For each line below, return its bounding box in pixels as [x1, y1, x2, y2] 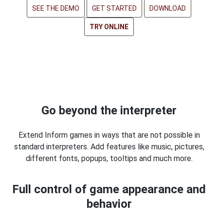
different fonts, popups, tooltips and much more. [25, 154, 193, 163]
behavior [86, 197, 132, 211]
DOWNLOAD [149, 4, 186, 12]
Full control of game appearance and [12, 182, 206, 196]
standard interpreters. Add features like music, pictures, [14, 142, 204, 151]
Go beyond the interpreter [41, 104, 177, 117]
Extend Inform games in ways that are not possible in [18, 130, 200, 140]
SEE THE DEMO [32, 4, 79, 12]
